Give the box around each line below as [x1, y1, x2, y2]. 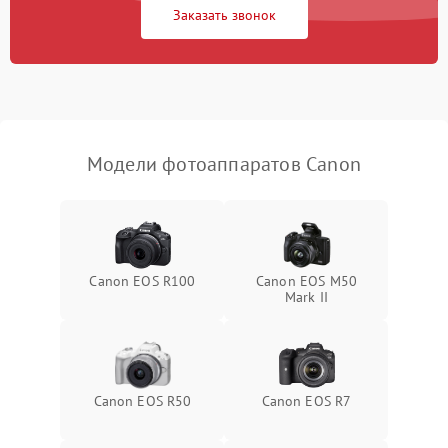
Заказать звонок [172, 5, 276, 24]
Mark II [284, 287, 329, 306]
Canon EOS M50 [256, 271, 357, 290]
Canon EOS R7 [261, 391, 352, 410]
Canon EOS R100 [89, 271, 196, 290]
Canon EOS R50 [93, 391, 192, 410]
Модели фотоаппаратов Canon [86, 150, 362, 177]
